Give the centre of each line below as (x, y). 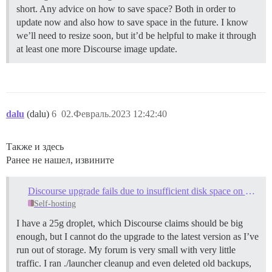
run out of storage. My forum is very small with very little (126, 250)
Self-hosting (55, 203)
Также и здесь (35, 147)
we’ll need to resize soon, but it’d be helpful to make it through (136, 36)
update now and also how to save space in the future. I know (132, 22)
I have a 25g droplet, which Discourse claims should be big (130, 223)
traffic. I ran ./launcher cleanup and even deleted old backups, (134, 263)
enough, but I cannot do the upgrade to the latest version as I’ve (138, 236)
